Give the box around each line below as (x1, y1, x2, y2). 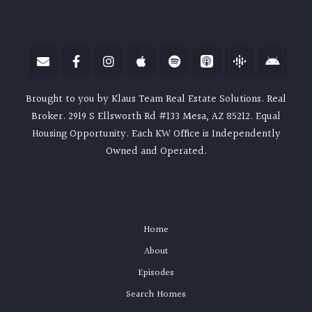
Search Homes (126, 286, 186, 302)
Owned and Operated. (105, 143, 207, 159)
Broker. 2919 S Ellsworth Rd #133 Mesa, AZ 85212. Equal (31, 108, 281, 125)
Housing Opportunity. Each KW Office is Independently (31, 125, 281, 142)
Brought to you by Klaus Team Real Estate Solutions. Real (26, 91, 286, 107)
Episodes (138, 265, 174, 281)
